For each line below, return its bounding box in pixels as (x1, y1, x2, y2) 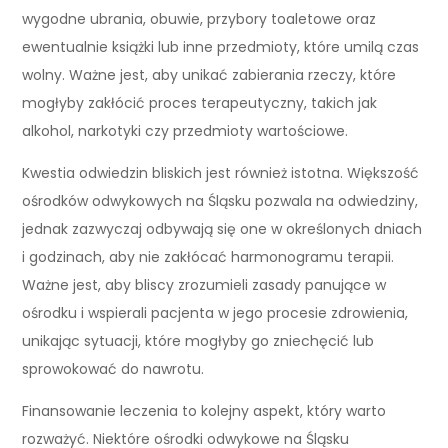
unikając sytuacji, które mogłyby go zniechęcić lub (22, 330, 375, 351)
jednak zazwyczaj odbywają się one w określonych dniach (22, 218, 423, 239)
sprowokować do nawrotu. (22, 358, 205, 379)
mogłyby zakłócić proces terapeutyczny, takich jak (22, 92, 378, 113)
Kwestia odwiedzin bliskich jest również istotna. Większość (22, 162, 420, 183)
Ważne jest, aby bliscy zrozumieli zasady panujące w (22, 274, 387, 295)
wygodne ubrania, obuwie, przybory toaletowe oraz (22, 8, 377, 29)
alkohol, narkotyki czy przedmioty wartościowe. (22, 120, 349, 141)
